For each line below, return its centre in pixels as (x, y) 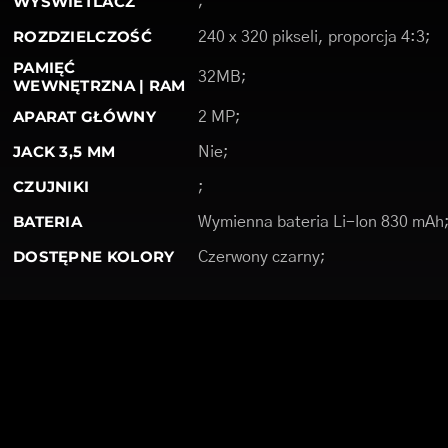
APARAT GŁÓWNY (84, 116)
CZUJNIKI (51, 186)
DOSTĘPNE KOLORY (93, 256)
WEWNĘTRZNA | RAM (99, 85)
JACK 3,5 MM (64, 151)
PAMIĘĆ (44, 67)
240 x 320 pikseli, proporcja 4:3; (314, 37)
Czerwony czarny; (261, 257)
